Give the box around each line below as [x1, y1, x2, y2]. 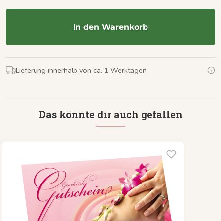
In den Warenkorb [73, 22, 148, 32]
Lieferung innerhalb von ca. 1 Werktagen [16, 65, 147, 75]
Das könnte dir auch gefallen [38, 108, 183, 121]
